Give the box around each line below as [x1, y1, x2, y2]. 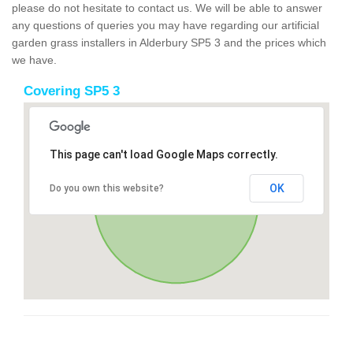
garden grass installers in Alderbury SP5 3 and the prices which [12, 35, 326, 49]
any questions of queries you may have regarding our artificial [12, 18, 319, 32]
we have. [12, 53, 57, 66]
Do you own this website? [49, 182, 164, 194]
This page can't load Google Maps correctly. [49, 147, 278, 161]
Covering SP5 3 [24, 83, 120, 98]
